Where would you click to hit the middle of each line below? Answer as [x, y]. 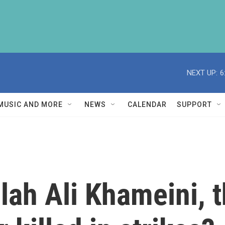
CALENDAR [147, 104]
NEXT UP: [202, 73]
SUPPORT [194, 104]
